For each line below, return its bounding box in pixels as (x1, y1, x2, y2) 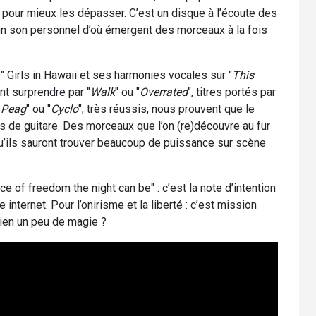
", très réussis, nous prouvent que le (78, 102, 255, 116)
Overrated (140, 85, 188, 99)
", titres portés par (188, 85, 276, 99)
